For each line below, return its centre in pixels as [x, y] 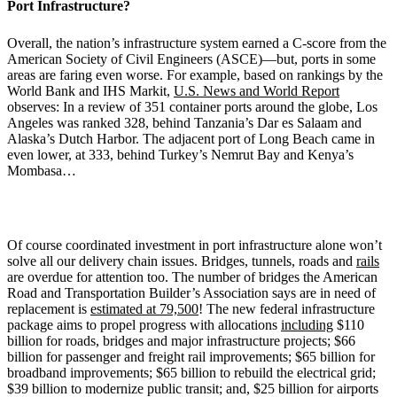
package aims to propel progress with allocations [144, 324]
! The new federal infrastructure [287, 308]
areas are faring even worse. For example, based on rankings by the [195, 74]
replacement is [49, 308]
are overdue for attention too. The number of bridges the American [192, 276]
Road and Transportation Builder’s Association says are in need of [191, 292]
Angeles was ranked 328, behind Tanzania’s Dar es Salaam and [184, 122]
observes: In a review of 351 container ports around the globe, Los [192, 106]
